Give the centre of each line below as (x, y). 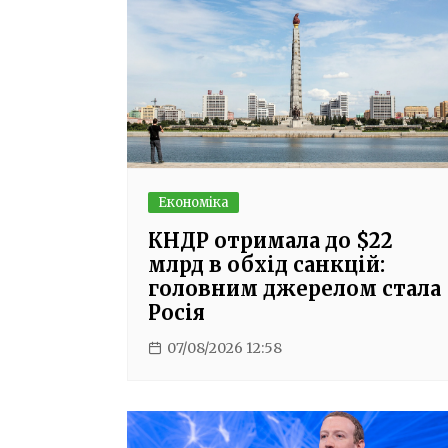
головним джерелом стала (294, 288)
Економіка (193, 202)
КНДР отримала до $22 (270, 240)
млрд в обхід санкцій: (266, 264)
